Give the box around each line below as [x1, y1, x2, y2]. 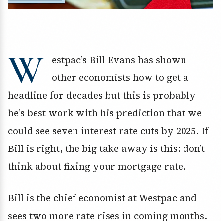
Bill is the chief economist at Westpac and [8, 191, 197, 205]
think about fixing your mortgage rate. [8, 160, 186, 173]
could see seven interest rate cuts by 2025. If [8, 124, 208, 138]
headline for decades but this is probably [8, 89, 196, 102]
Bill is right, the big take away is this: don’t [8, 142, 205, 155]
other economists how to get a [52, 71, 188, 84]
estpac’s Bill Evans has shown [52, 53, 186, 67]
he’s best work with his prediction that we [8, 107, 202, 120]
